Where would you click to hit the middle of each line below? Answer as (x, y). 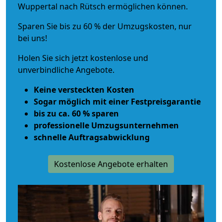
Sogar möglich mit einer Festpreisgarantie (117, 101)
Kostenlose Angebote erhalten (111, 164)
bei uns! (32, 38)
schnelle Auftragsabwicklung (92, 137)
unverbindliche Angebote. (66, 70)
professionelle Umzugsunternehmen (106, 125)
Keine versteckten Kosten (84, 89)
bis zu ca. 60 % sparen (76, 113)
